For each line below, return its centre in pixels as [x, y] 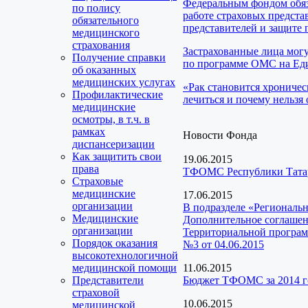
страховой [96, 293]
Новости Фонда [220, 135]
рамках [89, 132]
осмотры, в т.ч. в [111, 119]
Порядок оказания [115, 243]
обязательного [106, 20]
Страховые [98, 181]
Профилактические [118, 95]
